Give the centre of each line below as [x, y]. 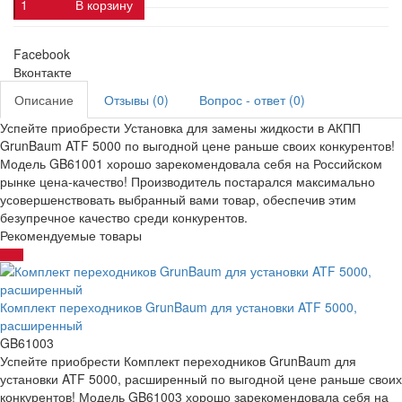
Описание [44, 99]
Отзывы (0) [136, 99]
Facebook [42, 53]
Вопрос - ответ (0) [252, 99]
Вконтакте [43, 71]
